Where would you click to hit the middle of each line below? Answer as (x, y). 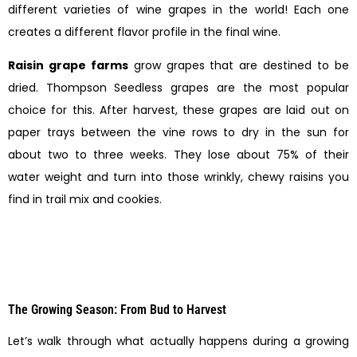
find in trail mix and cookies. (85, 200)
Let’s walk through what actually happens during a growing (178, 341)
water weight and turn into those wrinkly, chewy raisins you (178, 177)
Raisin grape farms (68, 66)
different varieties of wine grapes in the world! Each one (178, 10)
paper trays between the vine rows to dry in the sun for (178, 133)
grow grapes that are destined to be (239, 66)
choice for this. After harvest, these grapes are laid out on (178, 110)
